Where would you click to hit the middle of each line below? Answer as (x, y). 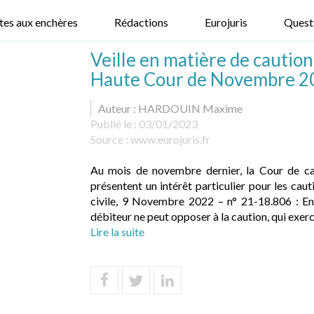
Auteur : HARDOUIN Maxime (170, 108)
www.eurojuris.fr (170, 139)
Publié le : (115, 124)
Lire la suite (117, 232)
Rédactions (141, 22)
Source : (110, 139)
